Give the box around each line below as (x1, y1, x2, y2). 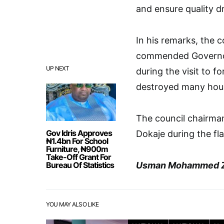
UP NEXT (46, 64, 69, 72)
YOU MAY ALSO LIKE (46, 200, 99, 208)
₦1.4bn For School (46, 136, 108, 146)
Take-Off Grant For (46, 152, 111, 162)
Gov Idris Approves (46, 128, 112, 138)
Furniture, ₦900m (46, 144, 108, 154)
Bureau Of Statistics (46, 160, 114, 170)
